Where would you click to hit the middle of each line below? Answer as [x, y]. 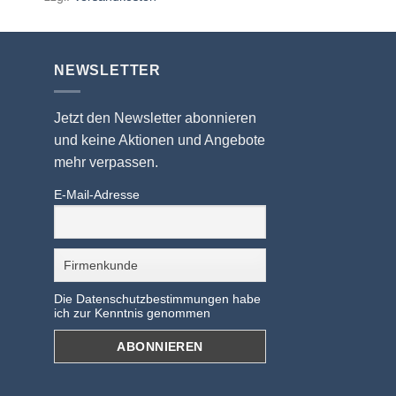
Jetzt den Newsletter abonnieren [155, 118]
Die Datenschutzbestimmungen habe [157, 299]
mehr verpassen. [106, 163]
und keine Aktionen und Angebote [160, 141]
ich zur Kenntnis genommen [132, 313]
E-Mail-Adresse [97, 195]
